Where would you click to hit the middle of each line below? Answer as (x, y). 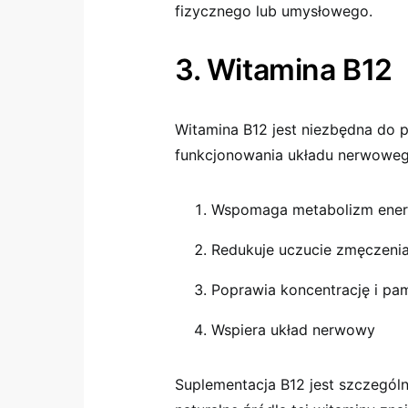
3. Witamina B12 (284, 70)
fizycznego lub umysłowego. (274, 11)
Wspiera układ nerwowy (293, 330)
